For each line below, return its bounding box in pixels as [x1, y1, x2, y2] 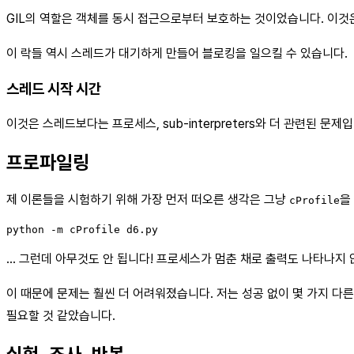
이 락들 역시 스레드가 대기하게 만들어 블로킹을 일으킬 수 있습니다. [6, 46, 348, 62]
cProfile [289, 194, 340, 207]
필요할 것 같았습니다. [6, 308, 115, 324]
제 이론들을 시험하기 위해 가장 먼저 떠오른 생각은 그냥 [6, 192, 289, 208]
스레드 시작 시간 [6, 79, 101, 98]
